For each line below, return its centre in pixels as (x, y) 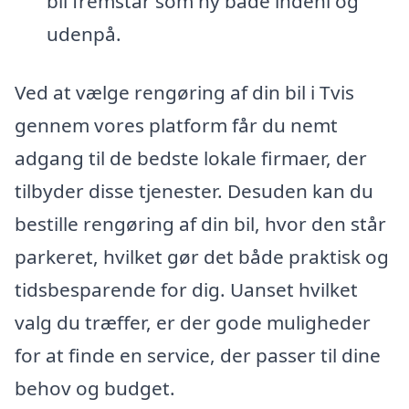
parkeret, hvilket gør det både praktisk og (202, 256)
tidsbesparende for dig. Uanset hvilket (186, 289)
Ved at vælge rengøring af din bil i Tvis (184, 92)
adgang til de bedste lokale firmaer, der (191, 157)
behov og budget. (95, 388)
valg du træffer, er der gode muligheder (193, 322)
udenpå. (84, 34)
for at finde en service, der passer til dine (198, 355)
